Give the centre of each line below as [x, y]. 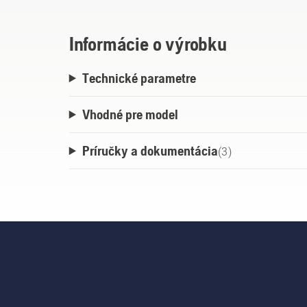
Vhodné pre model [130, 114]
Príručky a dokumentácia [150, 151]
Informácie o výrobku [148, 44]
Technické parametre [139, 78]
